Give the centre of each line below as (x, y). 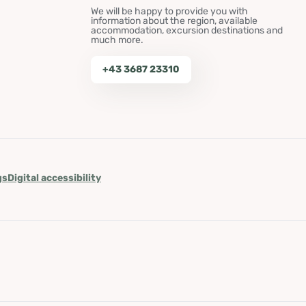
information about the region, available (174, 21)
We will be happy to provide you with (169, 11)
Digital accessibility (54, 178)
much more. (117, 40)
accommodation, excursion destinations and (186, 30)
